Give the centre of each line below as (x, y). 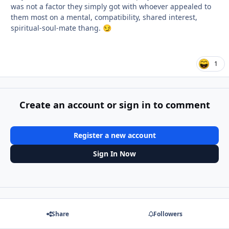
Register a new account (114, 135)
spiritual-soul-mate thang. (57, 28)
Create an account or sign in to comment (114, 105)
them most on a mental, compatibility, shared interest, (104, 17)
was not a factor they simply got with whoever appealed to (111, 6)
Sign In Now (114, 153)
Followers (168, 214)
